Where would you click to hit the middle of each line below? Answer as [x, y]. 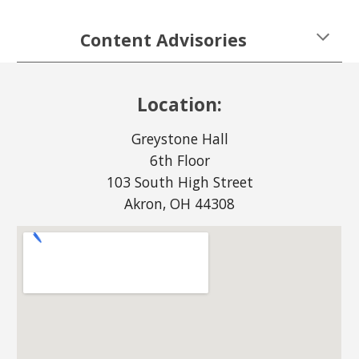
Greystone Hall [179, 139]
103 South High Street [179, 182]
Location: [179, 105]
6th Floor [179, 160]
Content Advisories [163, 40]
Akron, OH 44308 [179, 204]
